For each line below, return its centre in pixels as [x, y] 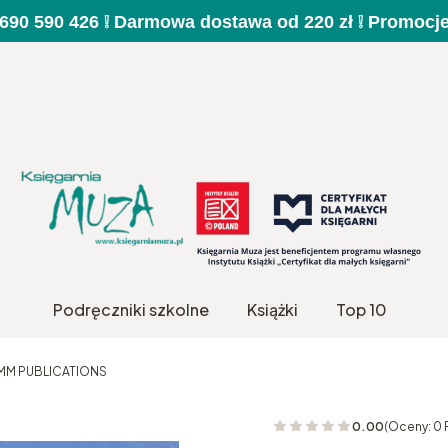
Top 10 [361, 309]
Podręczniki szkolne [130, 309]
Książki [272, 309]
